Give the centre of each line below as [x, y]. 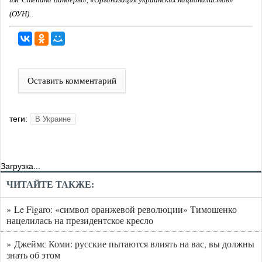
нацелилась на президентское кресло [80, 220]
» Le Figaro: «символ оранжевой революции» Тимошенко [122, 209]
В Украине [53, 119]
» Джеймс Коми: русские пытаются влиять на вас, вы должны [130, 244]
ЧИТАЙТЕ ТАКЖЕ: [50, 185]
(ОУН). [20, 14]
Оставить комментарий [72, 81]
